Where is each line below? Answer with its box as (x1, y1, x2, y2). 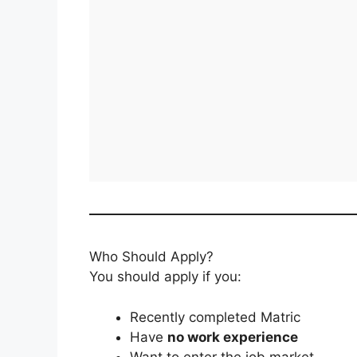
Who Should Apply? (89, 249, 214, 265)
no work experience (167, 328, 298, 345)
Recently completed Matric (130, 308, 300, 325)
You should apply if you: (89, 269, 241, 285)
